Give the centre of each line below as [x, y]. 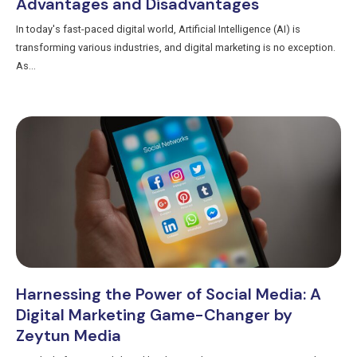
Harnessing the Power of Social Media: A [169, 294]
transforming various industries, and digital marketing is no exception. [176, 48]
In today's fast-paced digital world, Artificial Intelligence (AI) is [158, 29]
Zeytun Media [69, 336]
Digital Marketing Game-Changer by [154, 315]
